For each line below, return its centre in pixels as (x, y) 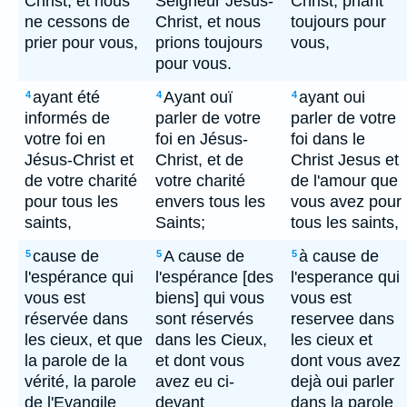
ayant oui (332, 97)
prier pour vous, (81, 43)
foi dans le (328, 139)
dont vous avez (346, 361)
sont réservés (204, 319)
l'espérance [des (214, 277)
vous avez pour (346, 202)
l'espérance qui (79, 277)
